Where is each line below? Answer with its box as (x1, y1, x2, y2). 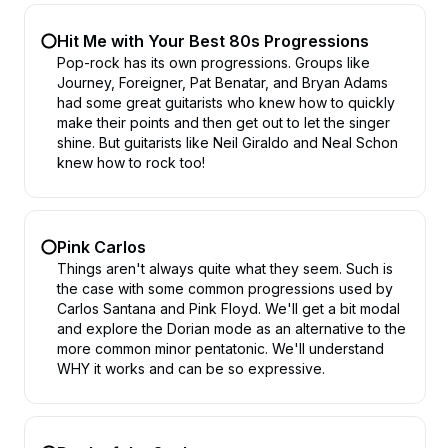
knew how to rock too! (57, 154, 205, 171)
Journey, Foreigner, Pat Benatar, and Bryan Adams (57, 74, 388, 91)
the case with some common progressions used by (57, 280, 393, 297)
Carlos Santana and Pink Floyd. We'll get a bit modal (57, 300, 400, 317)
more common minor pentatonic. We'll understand (57, 340, 384, 357)
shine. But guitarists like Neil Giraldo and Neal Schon (57, 134, 398, 151)
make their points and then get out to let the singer (57, 114, 390, 131)
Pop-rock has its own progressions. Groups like (57, 54, 370, 71)
